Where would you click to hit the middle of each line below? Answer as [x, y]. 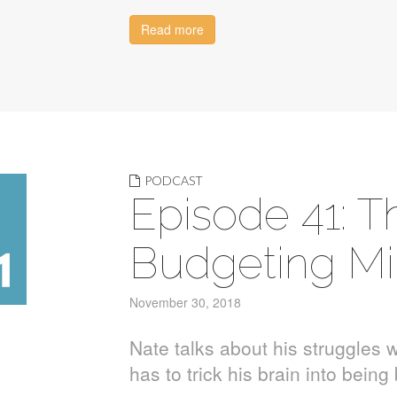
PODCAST [173, 180]
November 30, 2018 [185, 302]
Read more [172, 29]
